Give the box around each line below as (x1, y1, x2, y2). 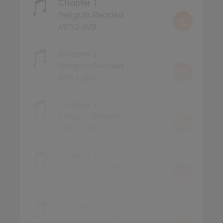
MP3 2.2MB (58, 75, 97, 83)
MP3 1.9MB (58, 176, 97, 184)
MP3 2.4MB (58, 24, 97, 32)
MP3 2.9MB (58, 125, 97, 133)
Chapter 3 (58, 101, 97, 110)
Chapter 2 (58, 50, 97, 59)
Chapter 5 (58, 203, 97, 211)
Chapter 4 (58, 152, 97, 160)
